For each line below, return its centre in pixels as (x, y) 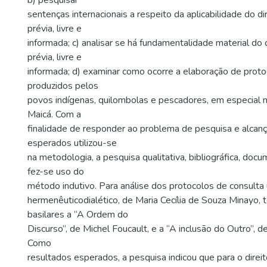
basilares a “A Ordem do (78, 215)
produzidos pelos (63, 86)
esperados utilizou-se (72, 143)
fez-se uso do (56, 172)
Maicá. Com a (54, 114)
